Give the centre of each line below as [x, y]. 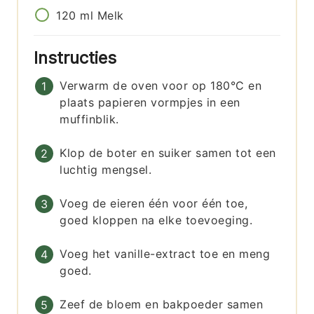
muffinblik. [89, 120]
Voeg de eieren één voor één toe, [154, 204]
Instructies [78, 58]
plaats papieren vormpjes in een [150, 103]
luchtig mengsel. [106, 170]
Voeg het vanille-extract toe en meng [165, 254]
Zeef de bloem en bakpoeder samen [162, 305]
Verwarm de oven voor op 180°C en [161, 86]
